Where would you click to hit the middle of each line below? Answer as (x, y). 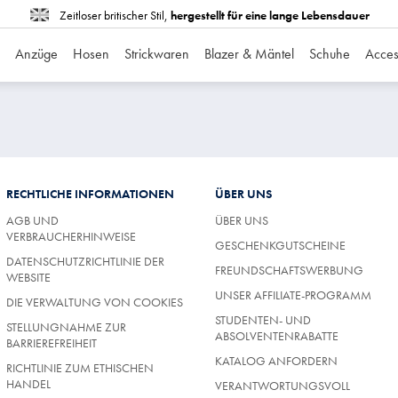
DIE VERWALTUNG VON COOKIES (95, 302)
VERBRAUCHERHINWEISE (71, 236)
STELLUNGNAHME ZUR (66, 326)
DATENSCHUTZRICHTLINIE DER (85, 261)
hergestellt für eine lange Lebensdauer (270, 15)
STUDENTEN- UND (263, 319)
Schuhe (330, 54)
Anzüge (36, 54)
